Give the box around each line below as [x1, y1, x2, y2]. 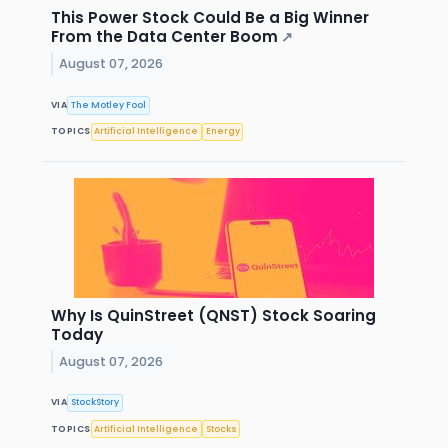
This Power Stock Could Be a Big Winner [51, 7, 369, 29]
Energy [205, 125, 240, 138]
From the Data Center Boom [51, 26, 278, 48]
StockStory [71, 396, 120, 409]
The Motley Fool [71, 99, 147, 112]
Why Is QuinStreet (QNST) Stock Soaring [51, 304, 376, 326]
